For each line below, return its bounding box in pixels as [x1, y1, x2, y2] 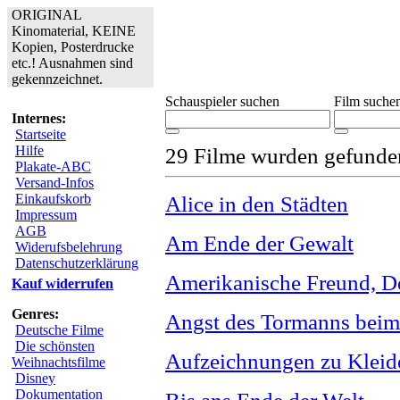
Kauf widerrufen [12, 276, 113, 291]
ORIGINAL [12, 7, 82, 22]
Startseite [15, 127, 66, 142]
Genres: [12, 306, 59, 321]
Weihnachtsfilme [12, 354, 105, 370]
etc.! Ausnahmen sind [12, 55, 133, 71]
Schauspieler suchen [165, 94, 279, 109]
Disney [15, 371, 55, 386]
